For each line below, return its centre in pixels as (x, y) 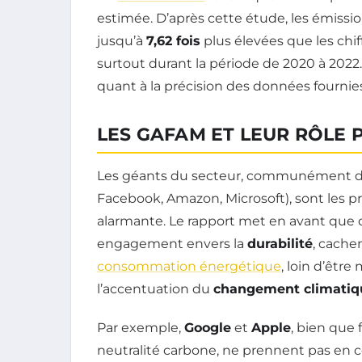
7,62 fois (173, 40)
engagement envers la (172, 243)
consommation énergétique (189, 266)
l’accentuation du (155, 288)
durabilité (280, 243)
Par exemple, (141, 327)
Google (208, 327)
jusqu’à (122, 40)
